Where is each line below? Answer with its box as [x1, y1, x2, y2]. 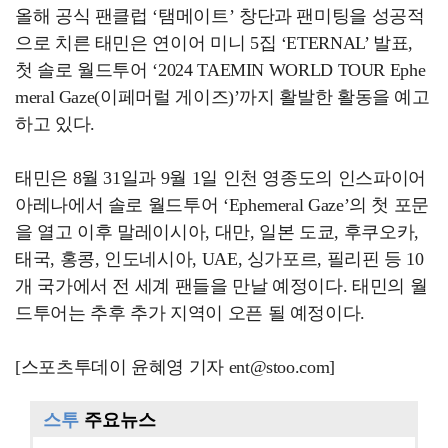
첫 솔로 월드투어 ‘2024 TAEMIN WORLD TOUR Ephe [15, 60, 426, 80]
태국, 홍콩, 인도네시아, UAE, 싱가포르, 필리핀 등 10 [15, 249, 424, 269]
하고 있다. [15, 114, 95, 134]
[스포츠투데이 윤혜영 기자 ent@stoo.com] [15, 357, 335, 377]
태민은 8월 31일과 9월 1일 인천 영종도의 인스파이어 [15, 168, 426, 188]
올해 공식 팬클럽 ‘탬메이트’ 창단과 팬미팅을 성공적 [15, 6, 425, 26]
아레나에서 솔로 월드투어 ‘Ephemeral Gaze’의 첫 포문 [15, 195, 430, 215]
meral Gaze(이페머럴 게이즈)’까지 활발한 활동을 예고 [15, 87, 430, 107]
